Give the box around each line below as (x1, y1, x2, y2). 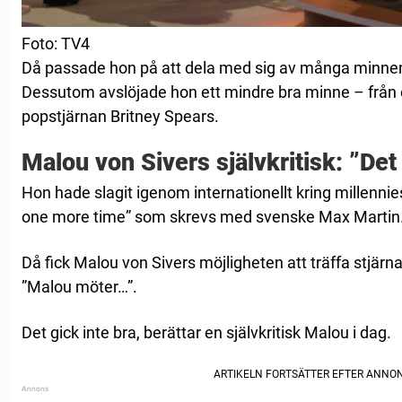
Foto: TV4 (22, 34, 90, 54)
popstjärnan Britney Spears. (22, 107, 219, 127)
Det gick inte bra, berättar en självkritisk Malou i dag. (22, 323, 391, 343)
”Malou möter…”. (22, 277, 137, 297)
